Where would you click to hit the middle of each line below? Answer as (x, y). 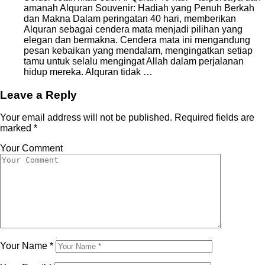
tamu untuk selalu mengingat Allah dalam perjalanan (134, 61)
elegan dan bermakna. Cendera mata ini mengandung (137, 40)
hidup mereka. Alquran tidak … (88, 72)
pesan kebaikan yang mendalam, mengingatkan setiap (138, 50)
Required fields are (213, 118)
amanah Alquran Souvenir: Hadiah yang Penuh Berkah (139, 8)
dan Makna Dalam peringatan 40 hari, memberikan (130, 18)
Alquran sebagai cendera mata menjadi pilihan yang (133, 29)
